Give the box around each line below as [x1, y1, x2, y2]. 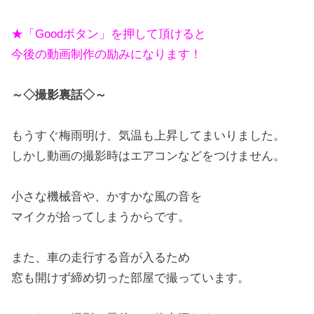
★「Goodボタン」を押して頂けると [11, 27, 207, 41]
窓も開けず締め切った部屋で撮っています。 [11, 271, 250, 285]
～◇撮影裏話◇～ [11, 88, 107, 102]
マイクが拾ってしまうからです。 [11, 210, 191, 224]
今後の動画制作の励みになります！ [11, 48, 203, 61]
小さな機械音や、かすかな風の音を [11, 190, 203, 203]
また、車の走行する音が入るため [11, 251, 191, 264]
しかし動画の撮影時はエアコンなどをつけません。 [11, 149, 286, 163]
